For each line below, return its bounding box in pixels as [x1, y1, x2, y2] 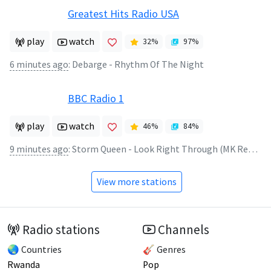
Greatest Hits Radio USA [68, 6, 179, 21]
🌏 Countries [7, 243, 62, 255]
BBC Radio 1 [68, 91, 124, 105]
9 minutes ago [10, 143, 68, 155]
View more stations [97, 175, 177, 188]
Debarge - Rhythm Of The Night [72, 58, 204, 70]
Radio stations [22, 221, 100, 238]
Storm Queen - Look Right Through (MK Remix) [72, 143, 248, 155]
